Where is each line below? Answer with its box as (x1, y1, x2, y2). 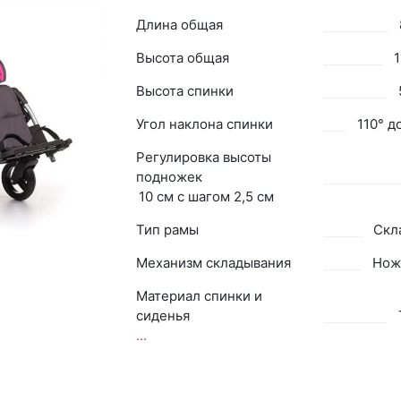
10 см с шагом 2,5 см (138, 187, 274, 205)
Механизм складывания (135, 253, 291, 271)
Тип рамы (135, 220, 199, 238)
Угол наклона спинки (135, 115, 273, 132)
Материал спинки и (135, 286, 262, 304)
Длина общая (135, 15, 223, 33)
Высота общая (135, 48, 229, 66)
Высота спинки (135, 81, 234, 99)
